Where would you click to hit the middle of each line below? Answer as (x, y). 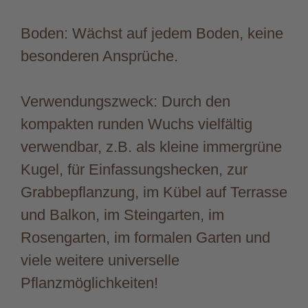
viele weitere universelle (100, 260)
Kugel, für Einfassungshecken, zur (134, 169)
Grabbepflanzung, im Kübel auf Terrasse (154, 192)
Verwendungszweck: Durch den (125, 101)
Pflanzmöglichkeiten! (89, 283)
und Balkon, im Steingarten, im (122, 214)
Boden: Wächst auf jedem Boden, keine (152, 33)
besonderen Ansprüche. (99, 56)
